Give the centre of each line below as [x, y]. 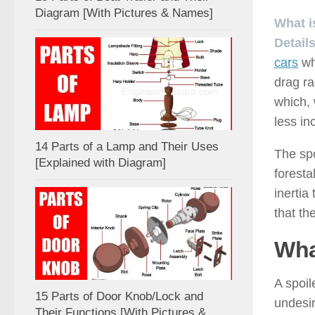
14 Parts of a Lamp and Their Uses [127, 147]
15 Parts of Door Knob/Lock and [119, 297]
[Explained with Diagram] [101, 163]
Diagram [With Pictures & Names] [124, 13]
